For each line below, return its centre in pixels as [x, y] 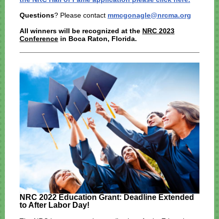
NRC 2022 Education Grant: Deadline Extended [107, 197]
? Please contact [81, 15]
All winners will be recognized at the [81, 31]
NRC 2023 [158, 31]
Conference [39, 39]
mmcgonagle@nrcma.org [149, 15]
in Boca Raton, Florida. [99, 39]
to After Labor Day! [55, 205]
